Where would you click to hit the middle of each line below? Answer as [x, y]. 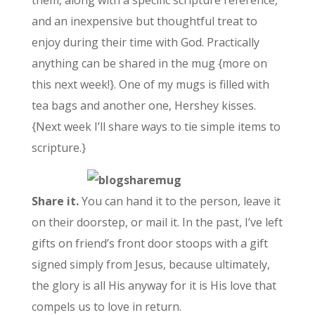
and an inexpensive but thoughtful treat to [144, 21]
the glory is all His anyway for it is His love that [154, 285]
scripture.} [58, 147]
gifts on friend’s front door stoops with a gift [149, 243]
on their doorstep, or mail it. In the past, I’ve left [157, 222]
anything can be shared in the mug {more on [149, 63]
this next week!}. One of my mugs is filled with [150, 84]
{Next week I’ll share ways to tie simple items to [156, 126]
